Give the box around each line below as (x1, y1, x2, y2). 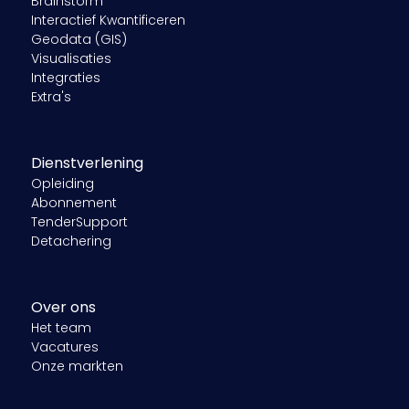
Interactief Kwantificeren (30, 10, 185, 29)
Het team (30, 318, 91, 337)
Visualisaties (30, 48, 111, 68)
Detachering (30, 231, 111, 250)
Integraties (30, 68, 100, 87)
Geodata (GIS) (30, 29, 127, 48)
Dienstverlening (30, 152, 143, 173)
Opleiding (30, 173, 94, 193)
